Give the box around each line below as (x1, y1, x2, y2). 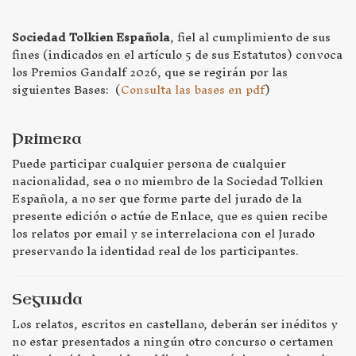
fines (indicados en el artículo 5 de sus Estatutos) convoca (12, 41, 342, 68)
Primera (12, 130, 82, 149)
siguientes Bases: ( (12, 76, 121, 103)
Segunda (12, 290, 83, 310)
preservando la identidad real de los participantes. (12, 238, 299, 265)
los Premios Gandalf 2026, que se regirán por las (12, 59, 288, 86)
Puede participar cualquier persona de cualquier (12, 150, 286, 177)
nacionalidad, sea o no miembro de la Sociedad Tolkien (12, 168, 323, 195)
